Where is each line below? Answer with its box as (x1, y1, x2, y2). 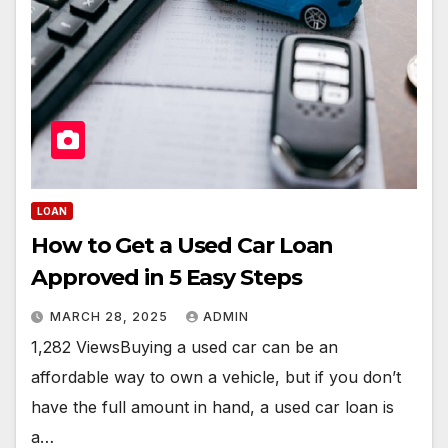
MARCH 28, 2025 (50, 309, 172, 325)
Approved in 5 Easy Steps (31, 264, 302, 292)
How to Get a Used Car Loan (31, 232, 334, 260)
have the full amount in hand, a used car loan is (31, 397, 394, 418)
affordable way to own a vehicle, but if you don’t (31, 367, 401, 388)
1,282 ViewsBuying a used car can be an (31, 337, 338, 358)
